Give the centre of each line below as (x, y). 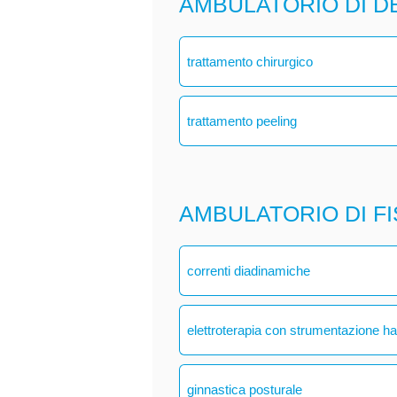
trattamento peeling (242, 121)
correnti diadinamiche (249, 270)
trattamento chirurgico (250, 61)
